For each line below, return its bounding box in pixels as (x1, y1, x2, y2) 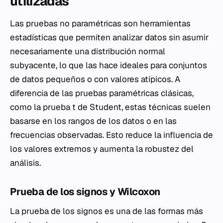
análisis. (10, 157, 41, 168)
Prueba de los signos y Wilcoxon (10, 185, 160, 198)
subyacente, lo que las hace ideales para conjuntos (10, 59, 207, 71)
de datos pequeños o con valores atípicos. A (10, 73, 180, 85)
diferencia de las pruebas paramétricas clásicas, (10, 87, 194, 99)
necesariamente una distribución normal (10, 45, 165, 57)
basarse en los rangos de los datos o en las (10, 115, 177, 126)
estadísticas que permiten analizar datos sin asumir (10, 31, 209, 43)
